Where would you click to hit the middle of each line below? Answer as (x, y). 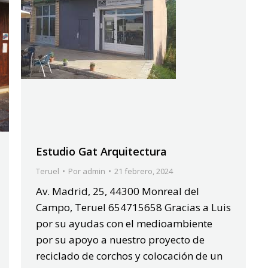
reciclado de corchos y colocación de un (129, 255)
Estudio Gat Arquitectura (101, 151)
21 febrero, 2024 (144, 171)
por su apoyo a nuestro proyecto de (120, 239)
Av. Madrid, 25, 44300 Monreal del (118, 191)
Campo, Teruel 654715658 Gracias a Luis (133, 207)
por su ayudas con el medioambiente (124, 223)
